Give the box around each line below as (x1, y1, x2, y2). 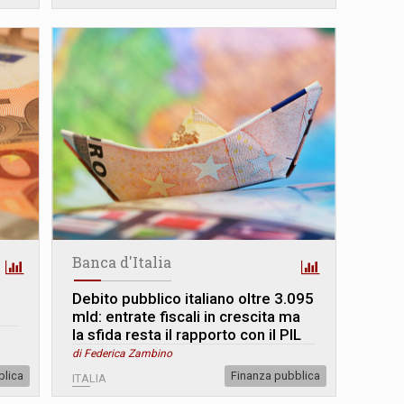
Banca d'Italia (72, 252, 172, 271)
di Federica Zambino (72, 346, 173, 360)
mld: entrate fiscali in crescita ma (72, 307, 301, 326)
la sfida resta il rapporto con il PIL (72, 325, 302, 344)
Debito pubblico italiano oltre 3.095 (72, 289, 315, 308)
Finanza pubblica (230, 368, 320, 382)
